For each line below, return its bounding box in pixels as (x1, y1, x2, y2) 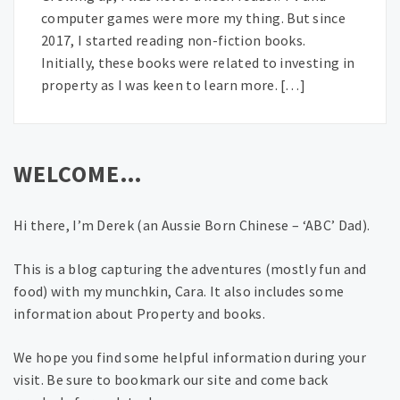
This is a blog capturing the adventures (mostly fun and (13, 260, 367, 279)
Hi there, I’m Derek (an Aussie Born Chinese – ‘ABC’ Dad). (13, 216, 371, 235)
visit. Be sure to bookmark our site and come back (13, 371, 329, 389)
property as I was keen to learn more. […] (41, 76, 306, 95)
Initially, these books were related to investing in (41, 54, 355, 72)
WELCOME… (13, 159, 143, 189)
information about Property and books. (13, 304, 265, 323)
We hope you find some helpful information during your (13, 348, 366, 367)
